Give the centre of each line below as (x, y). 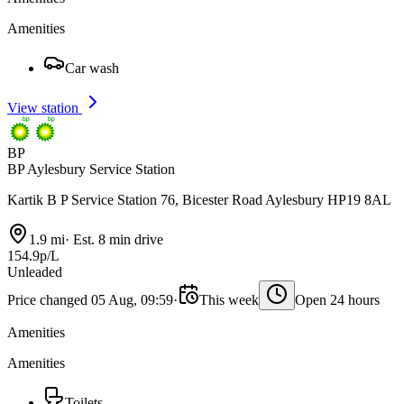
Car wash (92, 69)
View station (45, 108)
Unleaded (35, 272)
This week (229, 300)
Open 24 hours (337, 300)
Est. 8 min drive (116, 240)
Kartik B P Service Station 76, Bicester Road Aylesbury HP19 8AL (199, 200)
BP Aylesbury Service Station (91, 170)
